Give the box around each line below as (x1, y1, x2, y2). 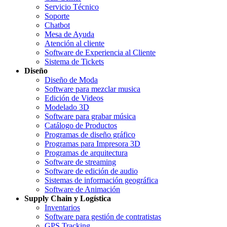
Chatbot (45, 20, 70, 29)
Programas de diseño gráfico (45, 130, 135, 139)
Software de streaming (45, 157, 116, 166)
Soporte (45, 11, 69, 20)
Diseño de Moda (45, 75, 98, 84)
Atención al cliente (45, 39, 104, 48)
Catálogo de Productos (45, 121, 117, 130)
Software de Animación (45, 184, 120, 194)
